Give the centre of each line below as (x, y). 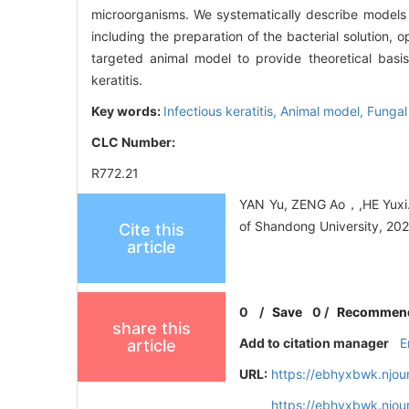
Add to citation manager (315, 343)
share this (152, 329)
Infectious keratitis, (222, 111)
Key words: (127, 111)
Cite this (152, 230)
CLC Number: (135, 142)
